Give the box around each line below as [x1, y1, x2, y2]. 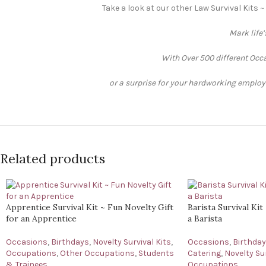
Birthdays [51, 237, 89, 247]
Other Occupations [60, 248, 135, 258]
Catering [187, 248, 221, 258]
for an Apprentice [6, 213, 77, 224]
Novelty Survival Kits [93, 237, 171, 247]
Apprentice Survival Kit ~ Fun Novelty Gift [6, 202, 173, 213]
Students [138, 248, 174, 258]
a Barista [187, 213, 222, 224]
